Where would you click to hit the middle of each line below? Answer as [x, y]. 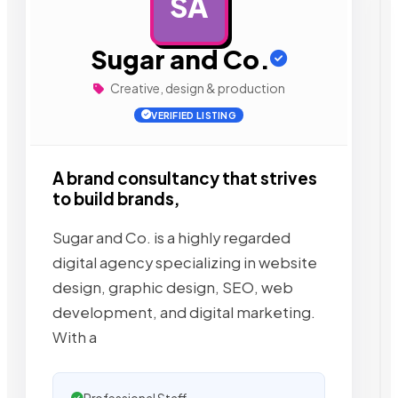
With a [75, 337]
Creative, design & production [196, 88]
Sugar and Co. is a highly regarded [171, 237]
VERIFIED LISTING [194, 115]
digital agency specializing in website [185, 262]
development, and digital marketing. [184, 312]
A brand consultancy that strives [185, 178]
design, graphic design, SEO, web [173, 287]
